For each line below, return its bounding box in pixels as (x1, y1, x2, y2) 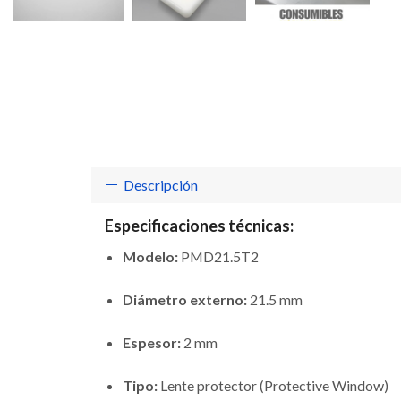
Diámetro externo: (123, 290, 247, 308)
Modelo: (123, 247, 178, 265)
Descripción (124, 175, 198, 193)
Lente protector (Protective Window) (158, 376, 388, 394)
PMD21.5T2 (178, 247, 259, 265)
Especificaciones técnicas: (105, 215, 294, 235)
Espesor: (123, 333, 181, 351)
